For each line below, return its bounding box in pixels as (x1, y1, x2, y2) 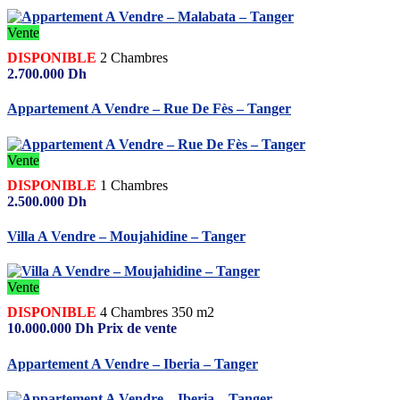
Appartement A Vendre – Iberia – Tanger (7, 355, 258, 371)
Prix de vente (97, 321, 177, 337)
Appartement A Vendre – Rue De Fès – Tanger (7, 101, 291, 117)
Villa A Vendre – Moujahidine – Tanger (7, 229, 246, 245)
